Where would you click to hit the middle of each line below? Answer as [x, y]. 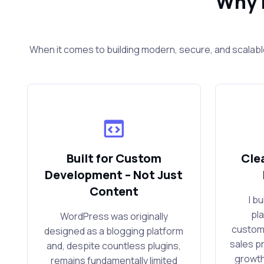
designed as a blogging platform [114, 231]
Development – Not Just [114, 175]
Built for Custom [114, 159]
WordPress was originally [114, 217]
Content [114, 192]
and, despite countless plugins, [114, 246]
